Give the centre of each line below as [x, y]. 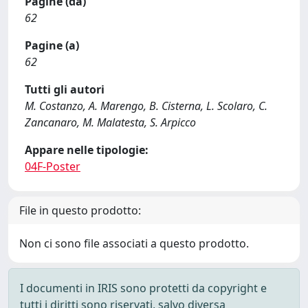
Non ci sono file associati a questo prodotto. [134, 243]
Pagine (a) [52, 45]
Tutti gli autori [65, 89]
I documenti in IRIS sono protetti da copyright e [143, 288]
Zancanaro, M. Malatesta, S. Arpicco [110, 122]
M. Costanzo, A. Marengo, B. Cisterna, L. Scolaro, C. [146, 106]
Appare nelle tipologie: [87, 150]
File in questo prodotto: [80, 210]
